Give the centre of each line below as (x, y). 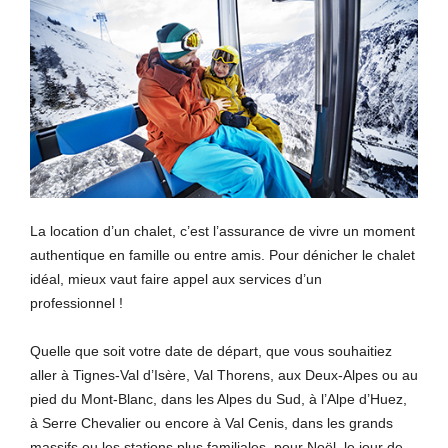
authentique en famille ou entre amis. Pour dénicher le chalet (222, 255)
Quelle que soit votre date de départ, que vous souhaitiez (211, 351)
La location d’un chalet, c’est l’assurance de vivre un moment (222, 231)
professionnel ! (76, 303)
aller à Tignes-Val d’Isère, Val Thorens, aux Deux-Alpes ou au (224, 375)
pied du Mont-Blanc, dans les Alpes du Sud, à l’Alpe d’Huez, (218, 399)
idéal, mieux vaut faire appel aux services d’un (176, 279)
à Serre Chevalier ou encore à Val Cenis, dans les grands (211, 423)
